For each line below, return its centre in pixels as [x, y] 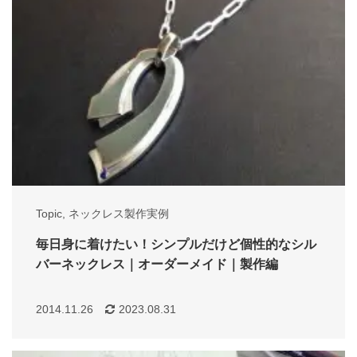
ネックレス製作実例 [119, 214]
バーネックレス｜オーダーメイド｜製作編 [157, 265]
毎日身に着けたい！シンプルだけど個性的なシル [176, 245]
